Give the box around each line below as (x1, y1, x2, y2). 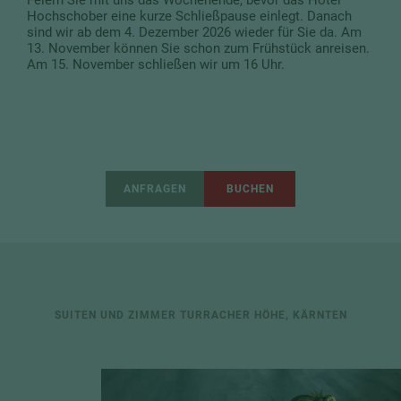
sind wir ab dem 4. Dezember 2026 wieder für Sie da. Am (27, 23, 362, 40)
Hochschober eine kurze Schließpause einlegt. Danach (27, 7, 352, 24)
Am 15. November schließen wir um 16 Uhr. (27, 55, 285, 73)
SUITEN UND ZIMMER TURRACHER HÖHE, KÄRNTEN (54, 308, 347, 321)
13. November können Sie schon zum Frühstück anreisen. (27, 39, 370, 56)
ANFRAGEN (124, 182, 186, 195)
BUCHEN (226, 182, 274, 195)
